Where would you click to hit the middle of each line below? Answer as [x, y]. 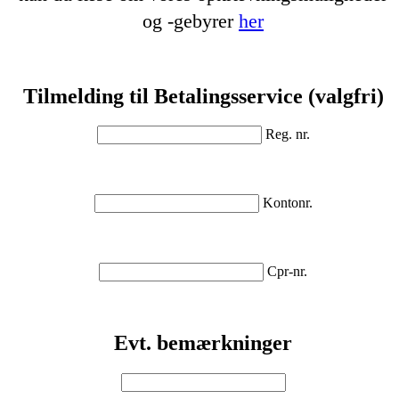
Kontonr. [287, 203]
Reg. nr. [287, 134]
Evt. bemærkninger [203, 343]
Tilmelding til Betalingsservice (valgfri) [203, 96]
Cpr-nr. [287, 272]
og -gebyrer [191, 20]
